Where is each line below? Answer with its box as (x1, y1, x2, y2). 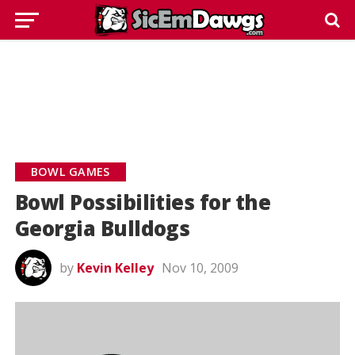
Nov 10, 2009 (161, 259, 239, 277)
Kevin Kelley (76, 259, 154, 277)
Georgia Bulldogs (14, 215, 190, 242)
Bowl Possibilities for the (14, 189, 271, 216)
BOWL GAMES (30, 164, 110, 179)
